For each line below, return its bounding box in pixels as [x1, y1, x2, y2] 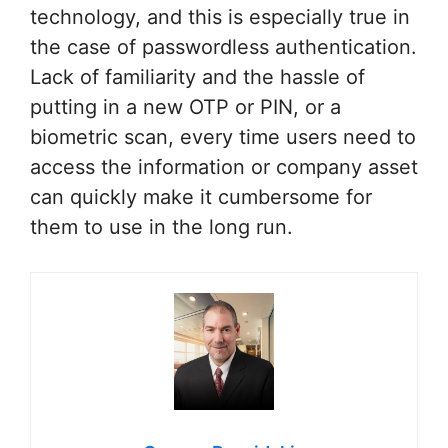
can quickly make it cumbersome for [30, 185, 372, 210]
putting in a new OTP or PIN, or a [30, 95, 341, 120]
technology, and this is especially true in [30, 5, 410, 30]
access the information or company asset [30, 155, 418, 180]
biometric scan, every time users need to [30, 125, 416, 150]
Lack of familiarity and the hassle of [30, 65, 365, 90]
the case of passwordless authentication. [30, 35, 417, 60]
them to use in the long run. [30, 215, 293, 240]
